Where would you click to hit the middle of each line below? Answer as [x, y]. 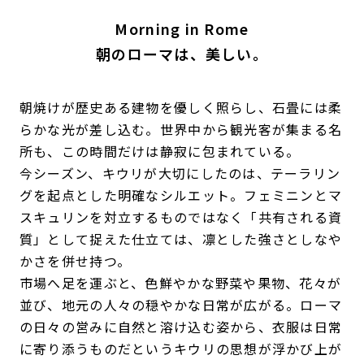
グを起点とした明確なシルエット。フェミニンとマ [181, 195]
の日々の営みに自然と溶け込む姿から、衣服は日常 [181, 327]
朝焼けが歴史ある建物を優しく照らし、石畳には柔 [181, 108]
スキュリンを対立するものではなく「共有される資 [181, 217]
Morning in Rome [182, 29]
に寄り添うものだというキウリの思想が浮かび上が [181, 349]
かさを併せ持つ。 [75, 261]
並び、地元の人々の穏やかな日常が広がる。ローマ [181, 305]
